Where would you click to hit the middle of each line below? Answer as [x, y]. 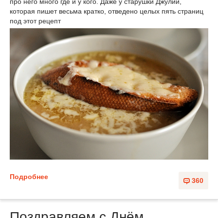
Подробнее [29, 177]
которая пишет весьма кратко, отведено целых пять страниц [107, 11]
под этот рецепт [35, 21]
